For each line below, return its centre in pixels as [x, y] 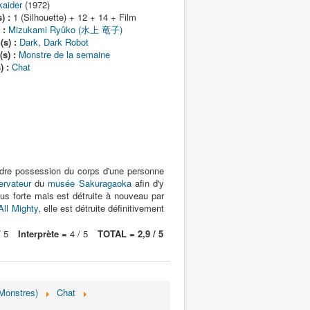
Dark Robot [66, 42]
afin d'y [148, 183]
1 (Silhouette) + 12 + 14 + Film [73, 17]
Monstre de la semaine [64, 54]
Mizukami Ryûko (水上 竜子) [65, 29]
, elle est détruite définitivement [101, 208]
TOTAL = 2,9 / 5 [130, 234]
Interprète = [43, 234]
